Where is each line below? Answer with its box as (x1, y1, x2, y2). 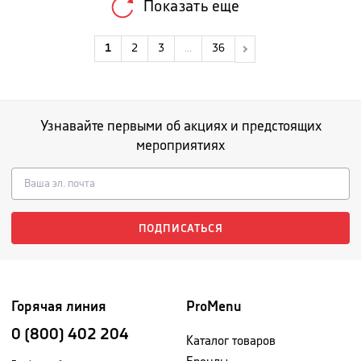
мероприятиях (136, 139, 225, 152)
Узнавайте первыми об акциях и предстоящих (39, 119, 322, 133)
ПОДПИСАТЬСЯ (138, 223, 223, 234)
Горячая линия (11, 300, 106, 313)
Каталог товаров (186, 335, 276, 347)
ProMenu (186, 300, 242, 313)
